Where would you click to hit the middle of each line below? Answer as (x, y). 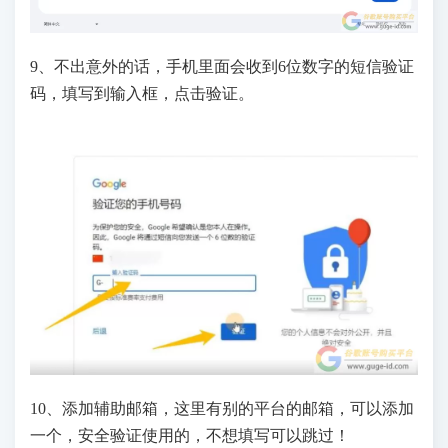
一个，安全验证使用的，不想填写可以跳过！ (190, 436)
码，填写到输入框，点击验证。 (142, 94)
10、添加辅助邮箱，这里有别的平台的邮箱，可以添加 (222, 409)
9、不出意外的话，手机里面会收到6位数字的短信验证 (222, 67)
